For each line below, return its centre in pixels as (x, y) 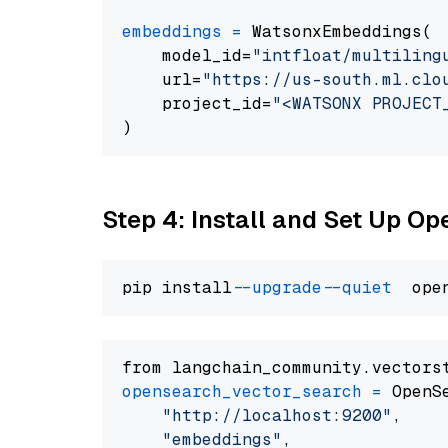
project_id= (197, 103)
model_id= (187, 55)
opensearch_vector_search (242, 391)
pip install (182, 287)
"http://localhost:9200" (277, 415)
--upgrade (282, 287)
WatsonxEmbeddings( (337, 31)
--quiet (362, 287)
